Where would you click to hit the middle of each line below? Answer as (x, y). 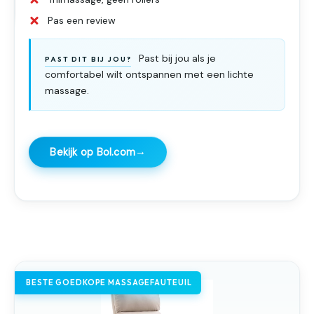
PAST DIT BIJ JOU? (88, 59)
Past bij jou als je (176, 58)
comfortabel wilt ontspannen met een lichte (150, 75)
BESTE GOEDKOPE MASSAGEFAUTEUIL (109, 282)
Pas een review (82, 21)
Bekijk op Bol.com (93, 152)
